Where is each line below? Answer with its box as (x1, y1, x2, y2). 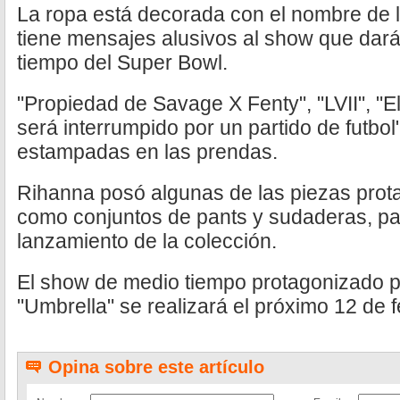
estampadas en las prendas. (17, 140, 278, 163)
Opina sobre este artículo (48, 357, 264, 377)
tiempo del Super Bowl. (17, 51, 228, 74)
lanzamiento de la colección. (17, 229, 277, 253)
